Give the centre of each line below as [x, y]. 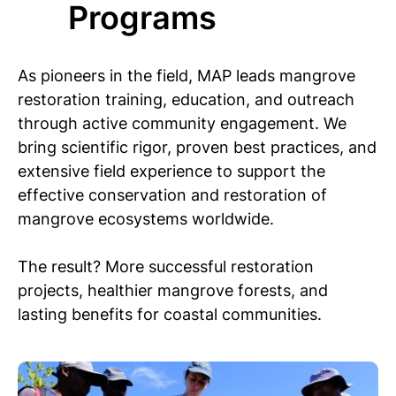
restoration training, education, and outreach [186, 99]
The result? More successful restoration [166, 266]
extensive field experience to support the [171, 171]
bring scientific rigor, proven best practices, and [197, 147]
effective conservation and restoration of [172, 194]
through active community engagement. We [182, 123]
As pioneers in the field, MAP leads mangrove [187, 75]
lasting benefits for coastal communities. [170, 314]
